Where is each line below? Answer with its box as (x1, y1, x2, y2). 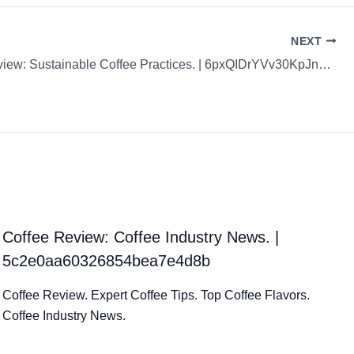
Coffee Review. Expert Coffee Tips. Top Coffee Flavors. (2, 288, 311, 302)
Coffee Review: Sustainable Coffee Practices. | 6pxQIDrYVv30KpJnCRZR (318, 57, 332, 71)
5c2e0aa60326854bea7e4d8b (2, 251, 211, 269)
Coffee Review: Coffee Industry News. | (2, 228, 280, 246)
